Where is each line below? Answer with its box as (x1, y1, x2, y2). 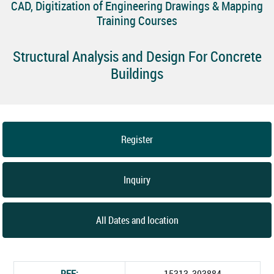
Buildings (111, 64, 163, 84)
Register (121, 132, 153, 146)
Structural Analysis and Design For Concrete (12, 46, 262, 67)
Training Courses (97, 12, 177, 29)
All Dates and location (95, 213, 179, 227)
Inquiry (124, 172, 150, 187)
